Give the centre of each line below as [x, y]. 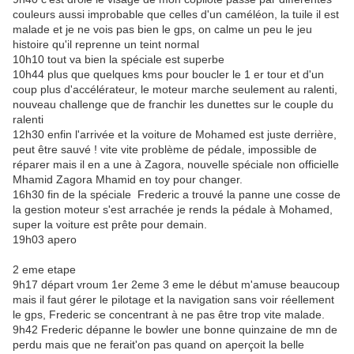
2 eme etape [44, 270]
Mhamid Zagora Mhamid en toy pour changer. [128, 180]
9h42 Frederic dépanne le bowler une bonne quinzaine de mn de [175, 330]
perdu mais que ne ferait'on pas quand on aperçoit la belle [158, 345]
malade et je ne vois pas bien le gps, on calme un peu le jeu [162, 30]
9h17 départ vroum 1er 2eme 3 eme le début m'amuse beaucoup [176, 285]
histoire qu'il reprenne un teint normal [106, 45]
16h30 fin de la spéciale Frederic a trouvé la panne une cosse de [177, 195]
